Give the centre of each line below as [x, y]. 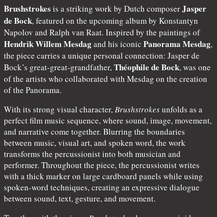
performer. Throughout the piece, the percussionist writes [102, 165]
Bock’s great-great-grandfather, [59, 67]
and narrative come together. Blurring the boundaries [94, 131]
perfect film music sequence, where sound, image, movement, [108, 120]
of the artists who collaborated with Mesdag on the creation [106, 78]
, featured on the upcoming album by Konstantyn [115, 20]
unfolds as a [181, 109]
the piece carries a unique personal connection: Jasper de [102, 55]
